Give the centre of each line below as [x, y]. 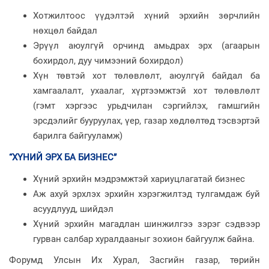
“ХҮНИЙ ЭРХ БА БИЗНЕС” [63, 157]
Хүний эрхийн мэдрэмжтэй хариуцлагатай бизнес [139, 179]
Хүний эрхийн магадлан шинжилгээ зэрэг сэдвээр [147, 224]
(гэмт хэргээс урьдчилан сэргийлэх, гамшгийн [147, 105]
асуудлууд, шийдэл [73, 209]
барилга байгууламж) [78, 135]
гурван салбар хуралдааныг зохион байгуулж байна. [144, 239]
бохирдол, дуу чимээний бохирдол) [108, 60]
